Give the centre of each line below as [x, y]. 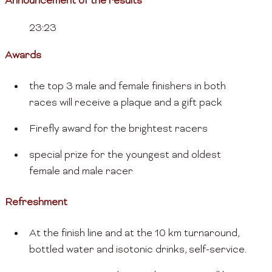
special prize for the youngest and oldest [125, 156]
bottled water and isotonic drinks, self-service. [138, 250]
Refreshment [36, 203]
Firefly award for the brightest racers [118, 130]
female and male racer [81, 172]
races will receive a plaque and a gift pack [126, 104]
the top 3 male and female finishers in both [127, 87]
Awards [23, 56]
